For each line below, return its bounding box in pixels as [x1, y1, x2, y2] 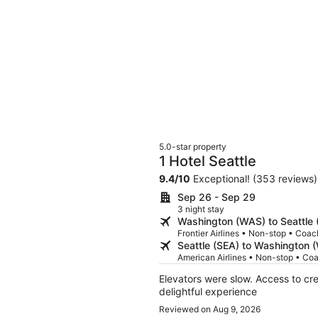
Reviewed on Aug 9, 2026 [159, 303, 261, 314]
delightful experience [159, 285, 257, 297]
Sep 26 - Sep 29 [177, 190, 256, 203]
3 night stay [177, 203, 224, 214]
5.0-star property [159, 141, 226, 152]
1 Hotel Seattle [159, 152, 256, 170]
